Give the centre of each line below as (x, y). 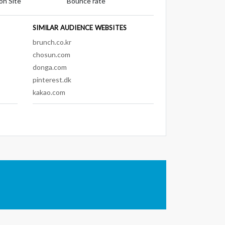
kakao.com (49, 92)
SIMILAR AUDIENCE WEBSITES (80, 27)
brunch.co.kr (52, 42)
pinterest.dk (52, 79)
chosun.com (52, 54)
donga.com (50, 67)
